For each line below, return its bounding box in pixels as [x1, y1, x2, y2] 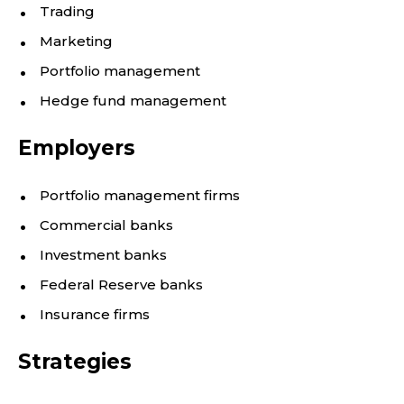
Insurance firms [40, 306, 150, 323]
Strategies [18, 349, 132, 374]
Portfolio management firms [40, 187, 240, 204]
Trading [40, 3, 95, 20]
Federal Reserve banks [40, 276, 203, 293]
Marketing [40, 32, 113, 50]
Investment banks [40, 246, 167, 263]
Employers [18, 135, 135, 161]
